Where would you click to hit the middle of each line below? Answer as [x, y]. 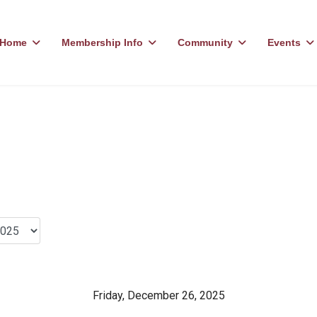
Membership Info [103, 42]
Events [284, 42]
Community [206, 42]
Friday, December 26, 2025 [158, 295]
